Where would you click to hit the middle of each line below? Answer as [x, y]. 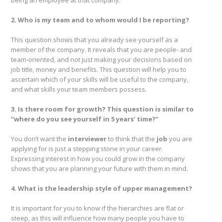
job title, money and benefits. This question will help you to [99, 70]
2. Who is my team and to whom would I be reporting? [100, 20]
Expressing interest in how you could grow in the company [98, 159]
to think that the [132, 139]
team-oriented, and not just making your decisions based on [101, 60]
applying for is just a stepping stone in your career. [87, 149]
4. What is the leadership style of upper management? [102, 189]
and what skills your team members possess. [79, 89]
